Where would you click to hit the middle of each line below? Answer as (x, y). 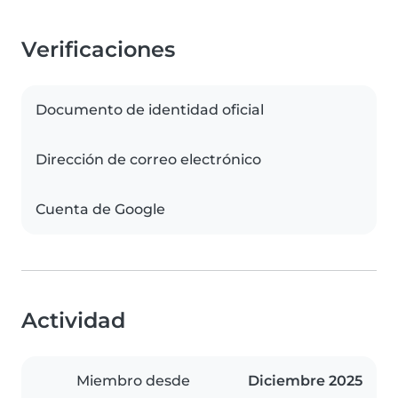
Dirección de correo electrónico (148, 160)
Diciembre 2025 (305, 381)
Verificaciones (98, 50)
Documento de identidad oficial (150, 110)
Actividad (73, 321)
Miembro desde (133, 381)
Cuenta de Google (100, 210)
